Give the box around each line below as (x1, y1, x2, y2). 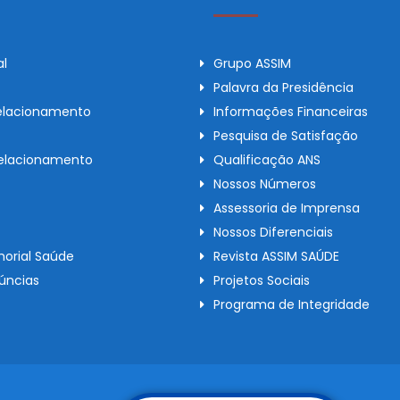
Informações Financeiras (213, 103, 368, 121)
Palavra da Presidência (213, 79, 354, 97)
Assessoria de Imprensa (213, 199, 360, 218)
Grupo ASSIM (213, 54, 291, 73)
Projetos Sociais (213, 271, 310, 290)
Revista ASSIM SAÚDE (213, 247, 339, 266)
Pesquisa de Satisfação (213, 127, 358, 146)
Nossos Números (213, 175, 316, 194)
